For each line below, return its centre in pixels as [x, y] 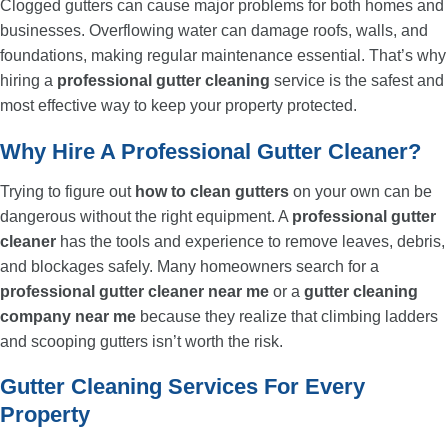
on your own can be [360, 192]
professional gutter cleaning [163, 81]
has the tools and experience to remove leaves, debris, [250, 242]
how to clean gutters [212, 192]
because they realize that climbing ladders [287, 317]
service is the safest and [357, 81]
